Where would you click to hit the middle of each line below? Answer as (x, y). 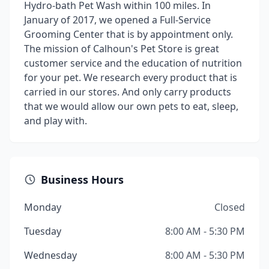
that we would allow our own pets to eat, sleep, (131, 106)
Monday (43, 207)
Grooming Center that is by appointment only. (128, 34)
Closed (230, 207)
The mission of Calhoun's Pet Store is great (122, 49)
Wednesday (50, 255)
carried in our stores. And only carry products (128, 92)
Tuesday (43, 231)
